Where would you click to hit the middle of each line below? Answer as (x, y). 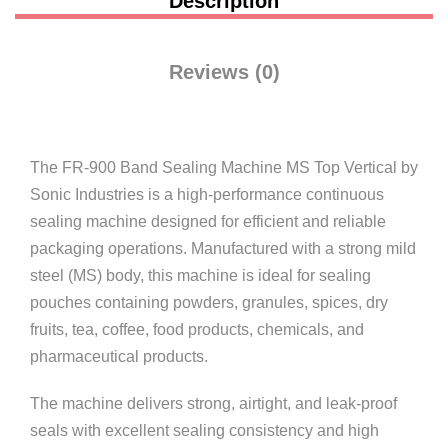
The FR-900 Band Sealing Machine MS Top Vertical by (224, 167)
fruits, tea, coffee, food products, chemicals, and (197, 329)
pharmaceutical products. (119, 356)
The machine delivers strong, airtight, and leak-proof (213, 403)
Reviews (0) (224, 72)
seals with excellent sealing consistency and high (204, 430)
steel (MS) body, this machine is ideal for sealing (200, 275)
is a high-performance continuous (264, 194)
